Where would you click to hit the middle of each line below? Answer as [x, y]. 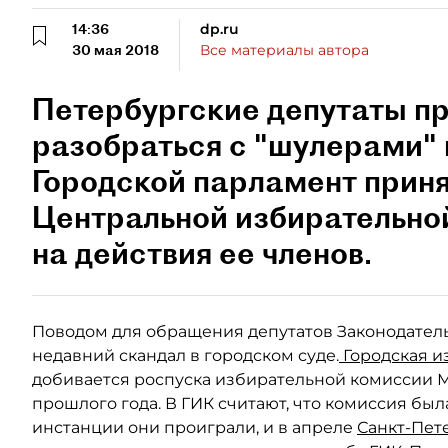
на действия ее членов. [202, 253]
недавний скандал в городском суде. [185, 355]
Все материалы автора [284, 50]
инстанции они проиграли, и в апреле [194, 427]
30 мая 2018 [115, 50]
